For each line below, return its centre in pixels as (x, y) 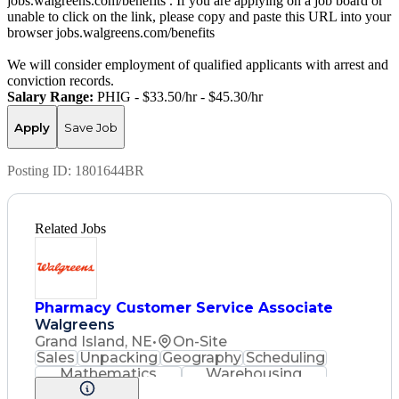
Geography (201, 357)
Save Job (91, 127)
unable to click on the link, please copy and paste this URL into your (199, 17)
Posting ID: (41, 170)
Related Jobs (70, 228)
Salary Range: (50, 97)
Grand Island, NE (94, 341)
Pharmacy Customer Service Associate (184, 307)
